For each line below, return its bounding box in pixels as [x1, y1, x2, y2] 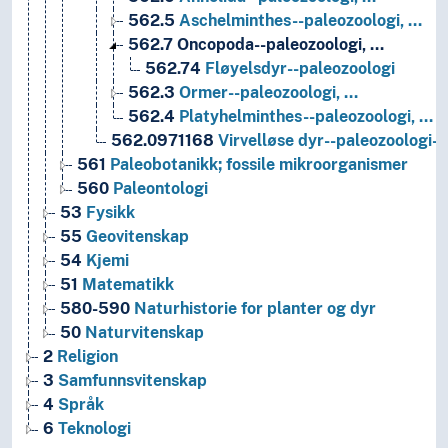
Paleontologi [109, 179, 208, 199]
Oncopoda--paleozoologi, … [173, 35, 384, 55]
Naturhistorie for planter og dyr [130, 299, 376, 319]
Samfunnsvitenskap [54, 371, 207, 391]
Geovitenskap [82, 227, 189, 247]
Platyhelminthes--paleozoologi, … [175, 107, 433, 127]
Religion [53, 347, 118, 367]
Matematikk [78, 275, 174, 295]
